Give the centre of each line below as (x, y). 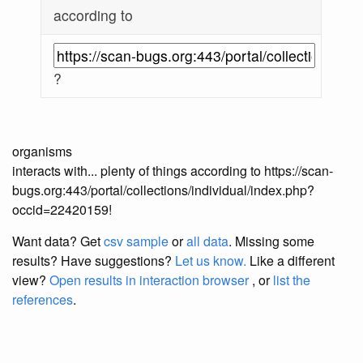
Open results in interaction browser (149, 280)
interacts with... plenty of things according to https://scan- (173, 171)
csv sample (136, 241)
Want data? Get (58, 241)
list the (292, 280)
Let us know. (211, 261)
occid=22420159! (62, 210)
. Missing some (271, 241)
